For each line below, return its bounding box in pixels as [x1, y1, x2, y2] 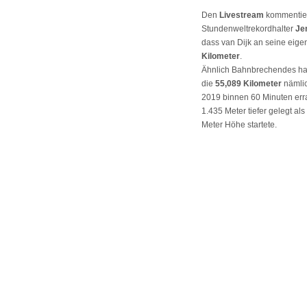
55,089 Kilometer [215, 79, 282, 89]
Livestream [219, 10, 264, 21]
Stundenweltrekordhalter [201, 24, 295, 34]
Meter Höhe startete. [201, 120, 277, 130]
